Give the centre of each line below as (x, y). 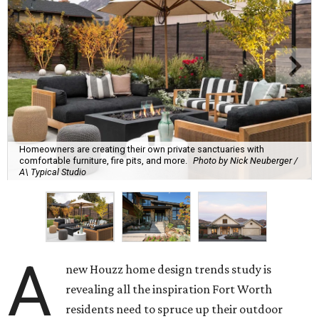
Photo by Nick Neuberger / (245, 161)
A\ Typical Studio (53, 172)
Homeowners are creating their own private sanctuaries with (142, 150)
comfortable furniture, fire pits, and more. (103, 161)
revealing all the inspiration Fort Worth (169, 289)
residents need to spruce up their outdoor (174, 309)
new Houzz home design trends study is (169, 270)
